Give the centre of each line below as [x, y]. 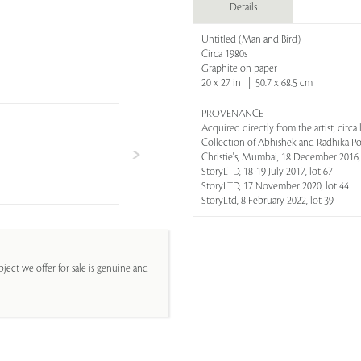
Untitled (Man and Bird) [251, 39]
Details [243, 7]
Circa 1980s [224, 54]
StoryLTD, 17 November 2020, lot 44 [275, 186]
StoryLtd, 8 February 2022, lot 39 [268, 201]
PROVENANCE [232, 114]
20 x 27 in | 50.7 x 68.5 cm [257, 83]
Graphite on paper [239, 68]
